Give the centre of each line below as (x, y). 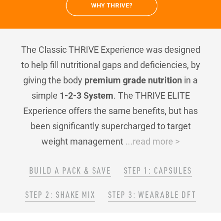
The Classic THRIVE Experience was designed (110, 50)
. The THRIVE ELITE (151, 95)
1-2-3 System (86, 95)
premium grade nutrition (133, 80)
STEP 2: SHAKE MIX (60, 195)
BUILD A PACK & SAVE (70, 170)
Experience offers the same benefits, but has (110, 111)
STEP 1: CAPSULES (158, 170)
